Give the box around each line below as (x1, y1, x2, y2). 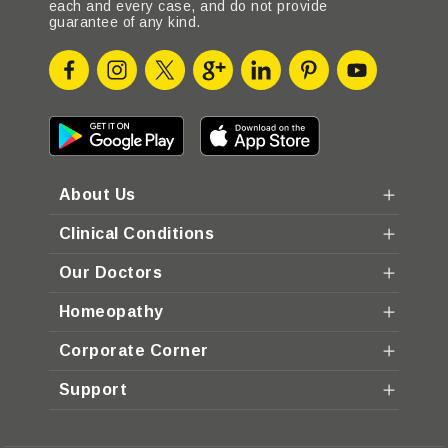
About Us (59, 186, 136, 203)
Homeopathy (59, 303, 164, 320)
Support (59, 381, 128, 398)
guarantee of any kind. (49, 14, 201, 30)
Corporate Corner (59, 342, 209, 359)
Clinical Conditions (59, 225, 215, 242)
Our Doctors (59, 264, 163, 281)
